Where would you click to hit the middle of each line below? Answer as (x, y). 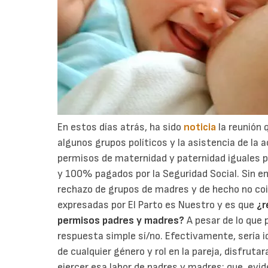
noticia (200, 127)
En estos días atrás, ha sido (121, 127)
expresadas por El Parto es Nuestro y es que (157, 205)
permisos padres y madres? (122, 220)
